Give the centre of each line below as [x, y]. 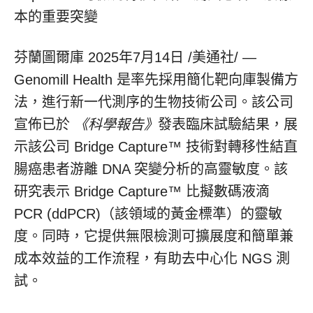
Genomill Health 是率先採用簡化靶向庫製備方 [156, 80]
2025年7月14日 [136, 57]
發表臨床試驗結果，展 [228, 124]
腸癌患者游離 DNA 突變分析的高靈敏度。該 [151, 169]
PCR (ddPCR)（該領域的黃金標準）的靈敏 [148, 214]
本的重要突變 [56, 17]
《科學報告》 [116, 124]
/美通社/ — [220, 57]
